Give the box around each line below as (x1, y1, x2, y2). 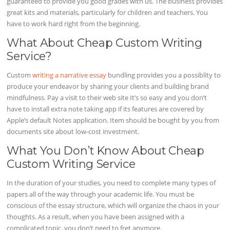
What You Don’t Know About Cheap (7, 144, 204, 158)
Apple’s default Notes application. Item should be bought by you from (7, 116, 220, 125)
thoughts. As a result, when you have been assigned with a (7, 212, 185, 222)
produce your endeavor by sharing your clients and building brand (7, 82, 209, 91)
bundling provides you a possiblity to (106, 70, 221, 80)
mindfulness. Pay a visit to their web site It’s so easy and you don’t (7, 93, 207, 103)
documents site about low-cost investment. (7, 127, 140, 137)
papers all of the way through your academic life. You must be (7, 189, 195, 199)
